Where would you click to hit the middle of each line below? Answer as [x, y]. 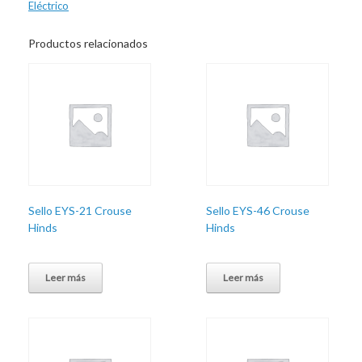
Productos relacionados [88, 43]
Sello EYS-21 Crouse [80, 210]
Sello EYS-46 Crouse [258, 210]
